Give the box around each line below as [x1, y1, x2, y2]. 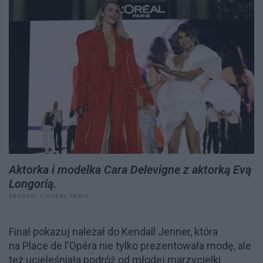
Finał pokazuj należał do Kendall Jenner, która [9, 225, 218, 238]
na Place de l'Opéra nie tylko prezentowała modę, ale [9, 239, 251, 252]
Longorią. [9, 176, 57, 191]
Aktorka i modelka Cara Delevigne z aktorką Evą [9, 162, 251, 177]
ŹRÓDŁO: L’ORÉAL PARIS [9, 193, 89, 199]
